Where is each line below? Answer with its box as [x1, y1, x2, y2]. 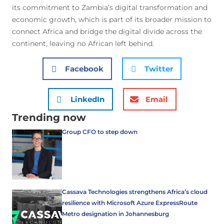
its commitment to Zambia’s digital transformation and [12, 3, 207, 12]
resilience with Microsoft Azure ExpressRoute [62, 199, 197, 206]
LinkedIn [70, 94, 104, 104]
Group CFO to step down [62, 128, 137, 135]
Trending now [12, 111, 86, 123]
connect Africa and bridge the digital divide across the [12, 27, 202, 36]
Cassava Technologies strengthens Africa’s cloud [62, 188, 207, 195]
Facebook [65, 63, 103, 73]
